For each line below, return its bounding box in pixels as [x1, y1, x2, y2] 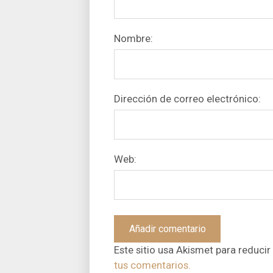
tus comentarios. [114, 258, 191, 271]
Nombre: [114, 32, 153, 44]
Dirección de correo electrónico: [114, 92, 261, 105]
